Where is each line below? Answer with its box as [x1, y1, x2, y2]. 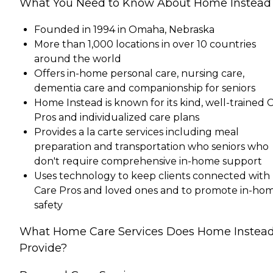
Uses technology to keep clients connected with [34, 169, 270, 182]
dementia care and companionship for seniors [34, 82, 255, 94]
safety [34, 199, 63, 211]
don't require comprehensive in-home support [34, 155, 262, 167]
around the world [34, 52, 121, 65]
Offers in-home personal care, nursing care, [34, 67, 244, 79]
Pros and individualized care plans [34, 111, 199, 123]
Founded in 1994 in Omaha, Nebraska [34, 23, 214, 35]
